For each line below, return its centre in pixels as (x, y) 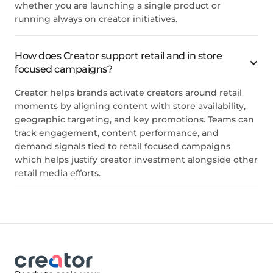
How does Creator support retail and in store (118, 55)
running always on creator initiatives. (96, 19)
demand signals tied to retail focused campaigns (122, 146)
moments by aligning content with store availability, (130, 106)
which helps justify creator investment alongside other (136, 159)
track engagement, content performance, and (117, 133)
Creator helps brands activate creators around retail (128, 92)
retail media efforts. (58, 173)
